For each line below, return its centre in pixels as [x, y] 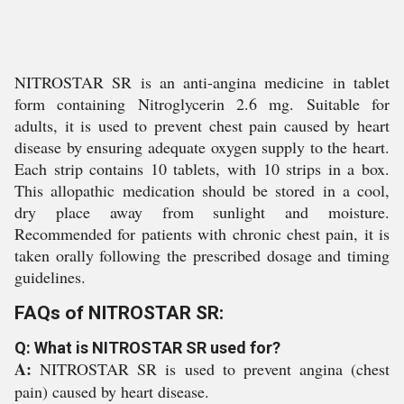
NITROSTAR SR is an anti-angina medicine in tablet [202, 82]
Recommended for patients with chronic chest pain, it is [202, 234]
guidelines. [50, 277]
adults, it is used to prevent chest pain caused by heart [202, 125]
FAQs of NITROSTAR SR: [119, 313]
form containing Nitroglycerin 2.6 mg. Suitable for [202, 104]
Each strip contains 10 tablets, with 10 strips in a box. [202, 169]
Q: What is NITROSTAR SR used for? [147, 348]
